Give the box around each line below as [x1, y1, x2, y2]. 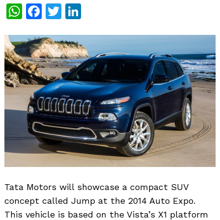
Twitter [61, 1, 115, 21]
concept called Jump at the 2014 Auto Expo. [4, 195, 195, 206]
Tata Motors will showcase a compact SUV [4, 181, 189, 192]
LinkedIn [81, 1, 145, 21]
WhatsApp [22, 1, 101, 21]
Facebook [42, 1, 114, 21]
